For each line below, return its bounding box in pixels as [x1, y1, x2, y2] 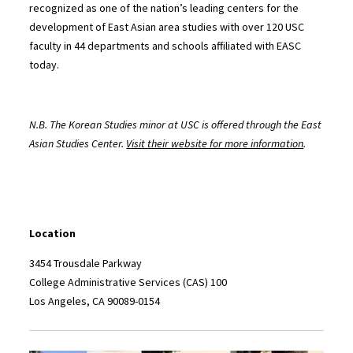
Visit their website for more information [126, 136, 304, 151]
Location [29, 226, 76, 241]
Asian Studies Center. [29, 136, 127, 151]
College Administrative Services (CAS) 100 [29, 275, 228, 290]
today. [29, 58, 60, 72]
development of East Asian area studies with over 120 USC [29, 20, 305, 35]
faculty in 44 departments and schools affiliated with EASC [29, 39, 302, 54]
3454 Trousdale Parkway [29, 256, 143, 271]
